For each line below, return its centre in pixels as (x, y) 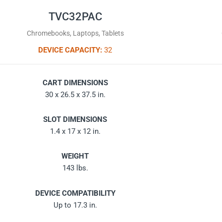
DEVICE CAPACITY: (70, 50)
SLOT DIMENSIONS (75, 120)
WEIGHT (75, 156)
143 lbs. (75, 168)
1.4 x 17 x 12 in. (75, 132)
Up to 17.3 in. (75, 205)
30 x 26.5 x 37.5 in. (75, 94)
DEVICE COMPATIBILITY (75, 193)
